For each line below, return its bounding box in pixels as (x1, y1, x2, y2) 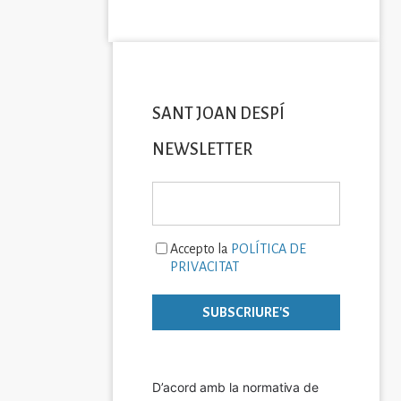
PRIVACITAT (170, 260, 239, 275)
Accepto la (170, 242, 231, 257)
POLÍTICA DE (231, 242, 306, 257)
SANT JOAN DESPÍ (152, 105, 285, 124)
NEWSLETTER (152, 141, 252, 159)
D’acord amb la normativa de (152, 380, 320, 396)
